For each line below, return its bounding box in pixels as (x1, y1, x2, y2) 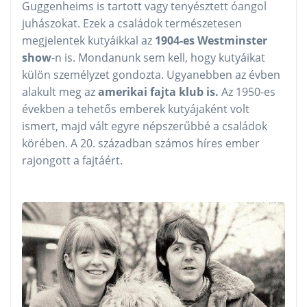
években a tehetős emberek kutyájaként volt (22, 101, 249, 116)
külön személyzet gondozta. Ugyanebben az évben (22, 66, 280, 82)
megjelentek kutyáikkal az (22, 32, 152, 48)
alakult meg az (22, 84, 95, 99)
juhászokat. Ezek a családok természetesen (22, 15, 242, 31)
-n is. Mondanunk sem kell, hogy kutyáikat (51, 49, 265, 65)
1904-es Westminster (152, 32, 267, 48)
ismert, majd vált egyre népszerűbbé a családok (22, 118, 267, 134)
